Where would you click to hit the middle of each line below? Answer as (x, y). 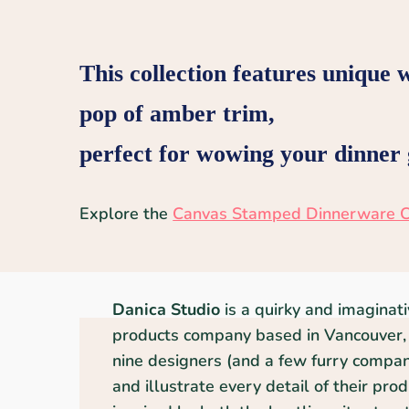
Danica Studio (167, 309)
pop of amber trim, (178, 114)
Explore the (126, 214)
